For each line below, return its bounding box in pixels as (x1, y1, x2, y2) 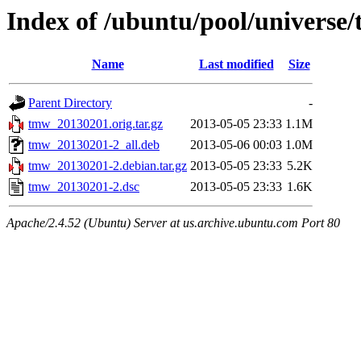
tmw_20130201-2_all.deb (28, 138, 160, 152)
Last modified (198, 57, 274, 72)
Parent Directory (28, 96, 112, 110)
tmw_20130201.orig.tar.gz (28, 117, 163, 131)
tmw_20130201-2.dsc (28, 180, 139, 194)
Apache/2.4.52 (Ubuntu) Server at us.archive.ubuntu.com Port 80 (6, 216, 340, 230)
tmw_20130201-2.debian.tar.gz (28, 159, 187, 173)
